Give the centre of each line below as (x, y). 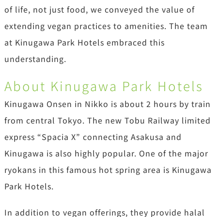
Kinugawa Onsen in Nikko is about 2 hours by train (107, 104)
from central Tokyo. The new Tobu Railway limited (107, 120)
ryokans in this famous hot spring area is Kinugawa (108, 170)
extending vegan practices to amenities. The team (106, 26)
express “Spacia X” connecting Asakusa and (93, 137)
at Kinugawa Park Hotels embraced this (84, 42)
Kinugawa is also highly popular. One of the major (106, 153)
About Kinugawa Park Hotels (104, 86)
